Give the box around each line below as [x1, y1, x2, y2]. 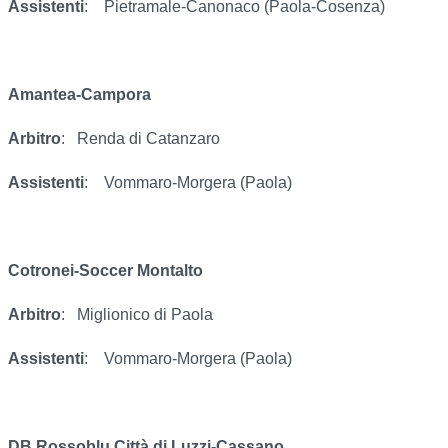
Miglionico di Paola [77, 306, 213, 324]
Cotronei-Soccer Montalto [8, 262, 203, 280]
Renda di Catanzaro [77, 130, 220, 148]
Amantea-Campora [8, 86, 151, 104]
